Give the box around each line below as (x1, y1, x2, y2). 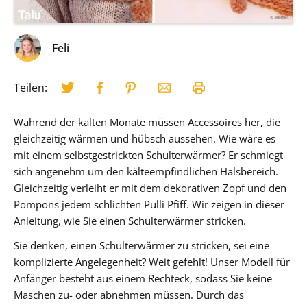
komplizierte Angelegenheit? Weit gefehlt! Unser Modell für (14, 254, 290, 269)
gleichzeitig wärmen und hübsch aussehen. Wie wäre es (14, 131, 275, 145)
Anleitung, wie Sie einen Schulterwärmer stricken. (14, 213, 246, 228)
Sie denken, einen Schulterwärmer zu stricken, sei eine (14, 238, 269, 252)
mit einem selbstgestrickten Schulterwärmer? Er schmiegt (14, 147, 283, 162)
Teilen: (14, 79, 47, 95)
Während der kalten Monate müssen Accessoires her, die (14, 114, 280, 129)
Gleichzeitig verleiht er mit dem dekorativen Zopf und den (14, 180, 286, 195)
